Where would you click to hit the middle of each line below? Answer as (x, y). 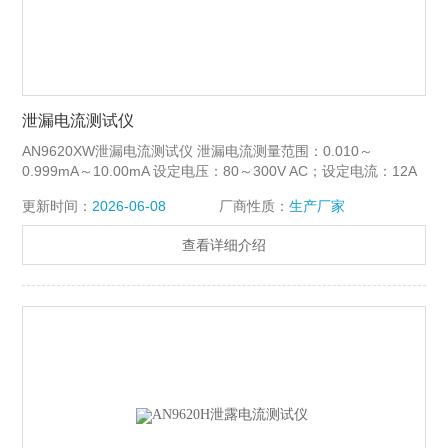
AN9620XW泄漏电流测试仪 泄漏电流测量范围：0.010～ (198, 151)
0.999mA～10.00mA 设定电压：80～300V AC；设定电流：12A (219, 171)
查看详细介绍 (224, 246)
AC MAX (49, 191)
